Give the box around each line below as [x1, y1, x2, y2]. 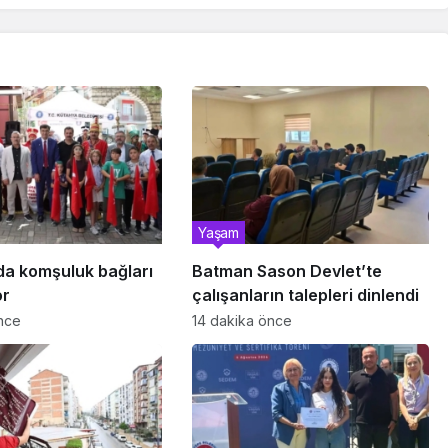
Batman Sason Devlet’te [192, 260, 383, 281]
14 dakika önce [192, 311, 293, 329]
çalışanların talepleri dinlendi [192, 284, 420, 305]
